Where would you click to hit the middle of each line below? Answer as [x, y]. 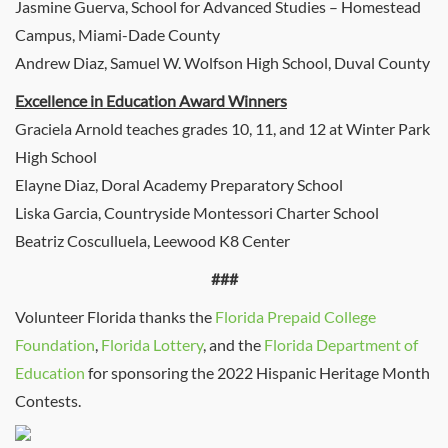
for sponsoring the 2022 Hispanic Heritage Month [257, 372]
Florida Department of [341, 344]
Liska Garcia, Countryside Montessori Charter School [197, 212]
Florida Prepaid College [295, 316]
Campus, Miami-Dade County [117, 34]
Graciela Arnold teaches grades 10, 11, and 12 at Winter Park [222, 128]
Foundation [55, 344]
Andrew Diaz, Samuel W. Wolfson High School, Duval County [222, 62]
